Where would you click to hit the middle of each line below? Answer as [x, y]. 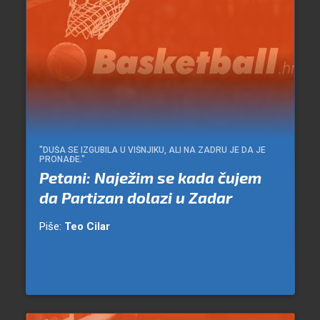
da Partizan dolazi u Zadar [135, 197]
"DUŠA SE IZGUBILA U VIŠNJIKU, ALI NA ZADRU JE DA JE [152, 150]
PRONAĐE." [62, 160]
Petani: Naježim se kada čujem [150, 177]
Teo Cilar [87, 227]
